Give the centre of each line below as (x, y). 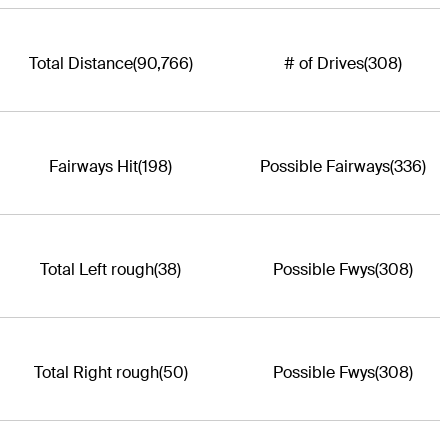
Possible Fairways (324, 166)
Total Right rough (96, 372)
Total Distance (80, 63)
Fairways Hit (93, 166)
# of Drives (323, 63)
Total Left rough (97, 269)
